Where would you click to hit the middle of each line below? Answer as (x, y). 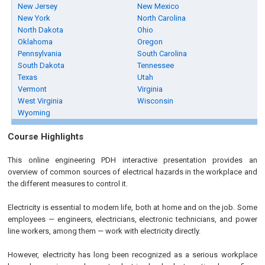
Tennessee (156, 65)
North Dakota (41, 30)
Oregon (150, 42)
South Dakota (41, 65)
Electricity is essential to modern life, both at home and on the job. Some (132, 207)
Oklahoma (35, 42)
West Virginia (41, 101)
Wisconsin (156, 101)
